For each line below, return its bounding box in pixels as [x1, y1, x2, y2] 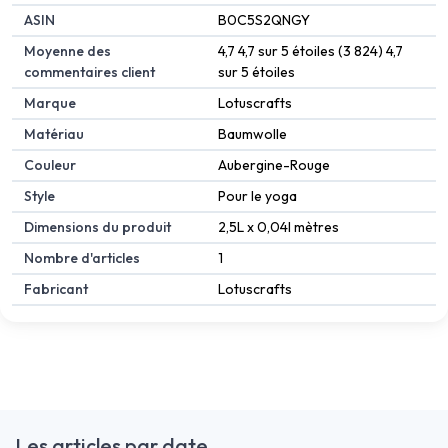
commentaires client [24, 62, 155, 81]
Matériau [24, 124, 84, 143]
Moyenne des [24, 41, 111, 60]
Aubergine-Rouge [218, 155, 330, 174]
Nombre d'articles [24, 248, 140, 267]
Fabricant [24, 279, 88, 298]
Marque [24, 93, 76, 112]
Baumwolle [218, 124, 287, 143]
